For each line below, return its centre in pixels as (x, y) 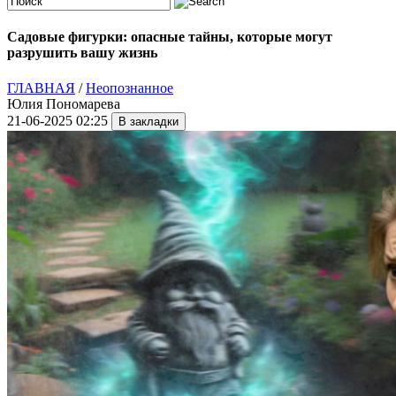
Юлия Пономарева (64, 103)
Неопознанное (129, 88)
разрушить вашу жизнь (82, 53)
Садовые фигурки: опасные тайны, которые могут (170, 37)
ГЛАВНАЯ (41, 88)
